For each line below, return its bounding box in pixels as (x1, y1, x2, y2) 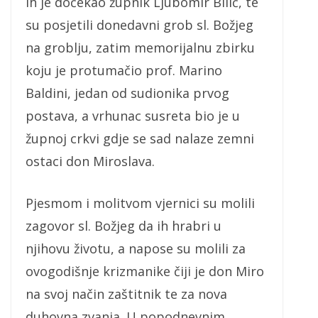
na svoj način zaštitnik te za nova (26, 285, 227, 303)
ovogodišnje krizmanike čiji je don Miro (26, 263, 264, 280)
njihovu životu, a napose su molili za (26, 240, 246, 258)
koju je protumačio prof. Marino (26, 62, 222, 79)
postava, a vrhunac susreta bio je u (26, 107, 240, 125)
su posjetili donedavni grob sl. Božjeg (26, 16, 253, 34)
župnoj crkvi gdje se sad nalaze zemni (26, 130, 254, 148)
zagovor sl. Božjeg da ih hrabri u (26, 217, 221, 235)
